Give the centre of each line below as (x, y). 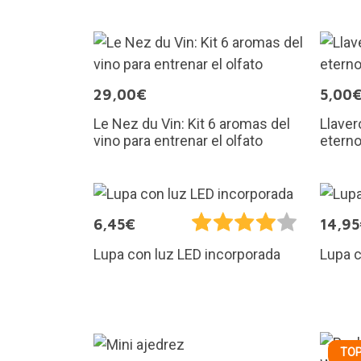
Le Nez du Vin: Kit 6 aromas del (191, 123)
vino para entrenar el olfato (178, 140)
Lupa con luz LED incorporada (187, 255)
